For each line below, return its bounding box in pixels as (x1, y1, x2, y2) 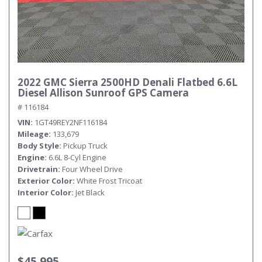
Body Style (18, 140, 59, 151)
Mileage (18, 129, 49, 139)
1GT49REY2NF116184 (35, 117, 107, 127)
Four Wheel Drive (62, 164, 123, 174)
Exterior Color (18, 175, 73, 186)
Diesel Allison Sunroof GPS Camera (18, 86, 189, 99)
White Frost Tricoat (77, 175, 142, 186)
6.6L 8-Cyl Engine (49, 152, 106, 163)
